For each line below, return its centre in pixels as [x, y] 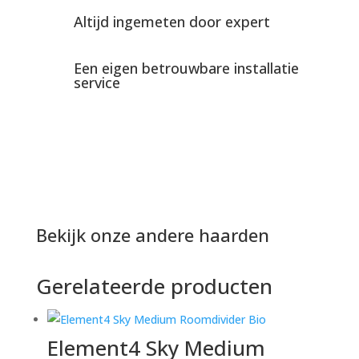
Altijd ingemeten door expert [171, 22]
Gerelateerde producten [154, 286]
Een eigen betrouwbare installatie [186, 69]
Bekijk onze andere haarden [152, 235]
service [97, 83]
